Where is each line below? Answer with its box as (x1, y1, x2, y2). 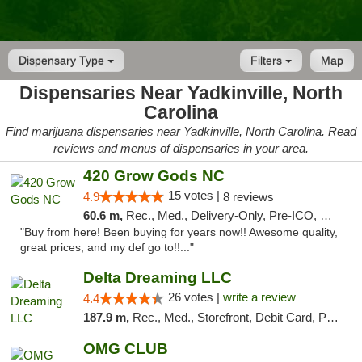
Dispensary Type (19, 54, 107, 67)
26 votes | (167, 290, 223, 304)
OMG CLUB (82, 340, 168, 357)
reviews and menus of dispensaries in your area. (53, 141, 309, 155)
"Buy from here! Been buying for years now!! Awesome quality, (20, 226, 338, 238)
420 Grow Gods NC (82, 167, 225, 184)
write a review (222, 290, 296, 304)
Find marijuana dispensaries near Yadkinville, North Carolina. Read (6, 124, 356, 138)
